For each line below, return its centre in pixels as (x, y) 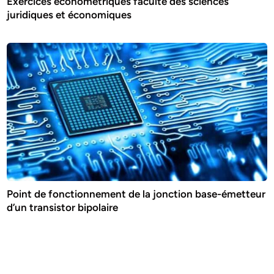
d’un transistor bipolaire (63, 208)
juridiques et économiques (69, 14)
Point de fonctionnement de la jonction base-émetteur (136, 194)
